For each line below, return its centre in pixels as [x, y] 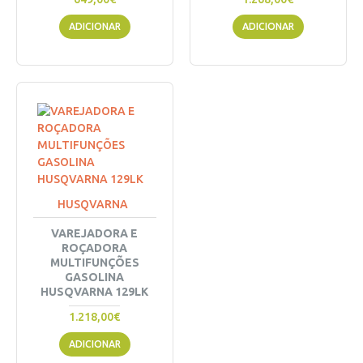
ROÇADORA [95, 248]
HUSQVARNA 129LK [95, 292]
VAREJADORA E [95, 233]
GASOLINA [95, 277]
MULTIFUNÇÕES [94, 263]
